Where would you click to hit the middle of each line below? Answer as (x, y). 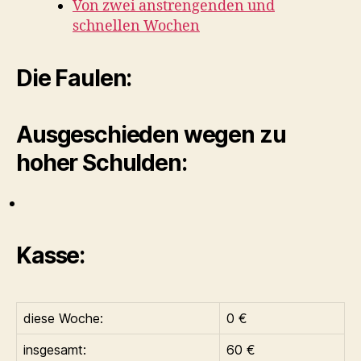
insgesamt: (55, 350)
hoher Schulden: (102, 163)
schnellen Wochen (136, 26)
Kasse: (51, 255)
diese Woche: (63, 318)
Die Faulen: (74, 78)
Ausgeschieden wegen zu (151, 135)
